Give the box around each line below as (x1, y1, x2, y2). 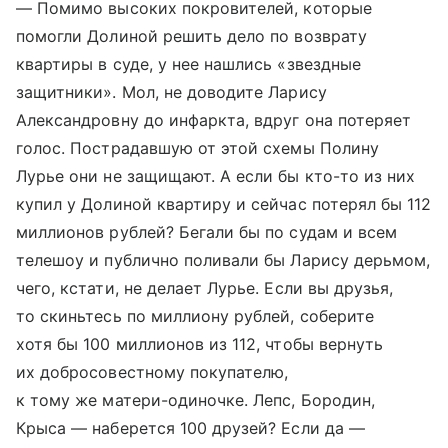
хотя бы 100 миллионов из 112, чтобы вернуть (16, 334, 384, 354)
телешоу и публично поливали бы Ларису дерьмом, (16, 250, 431, 270)
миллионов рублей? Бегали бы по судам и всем (16, 222, 398, 242)
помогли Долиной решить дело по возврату (16, 26, 367, 46)
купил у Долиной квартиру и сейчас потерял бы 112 (16, 194, 432, 214)
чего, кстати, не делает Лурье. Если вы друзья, (16, 278, 394, 298)
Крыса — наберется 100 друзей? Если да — (16, 418, 365, 438)
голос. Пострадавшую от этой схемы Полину (16, 138, 379, 158)
